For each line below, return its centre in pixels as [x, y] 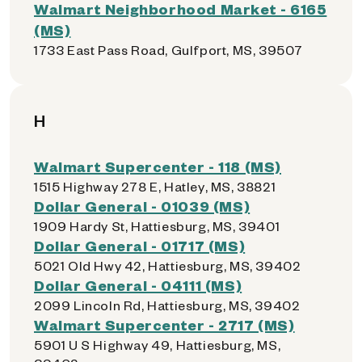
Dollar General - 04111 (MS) [138, 285]
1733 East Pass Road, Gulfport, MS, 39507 [168, 50]
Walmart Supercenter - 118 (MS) [158, 166]
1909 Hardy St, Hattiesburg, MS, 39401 [157, 226]
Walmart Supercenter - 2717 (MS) [164, 324]
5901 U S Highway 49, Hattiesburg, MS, [158, 345]
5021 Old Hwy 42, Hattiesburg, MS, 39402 [168, 265]
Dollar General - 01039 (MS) [142, 206]
